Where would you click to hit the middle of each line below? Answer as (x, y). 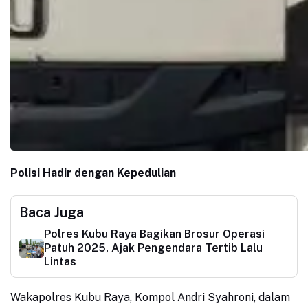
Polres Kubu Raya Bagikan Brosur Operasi (154, 234)
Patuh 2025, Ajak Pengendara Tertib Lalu (153, 248)
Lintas (60, 262)
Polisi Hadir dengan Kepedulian (93, 173)
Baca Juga (52, 213)
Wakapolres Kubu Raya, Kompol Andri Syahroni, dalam (150, 298)
